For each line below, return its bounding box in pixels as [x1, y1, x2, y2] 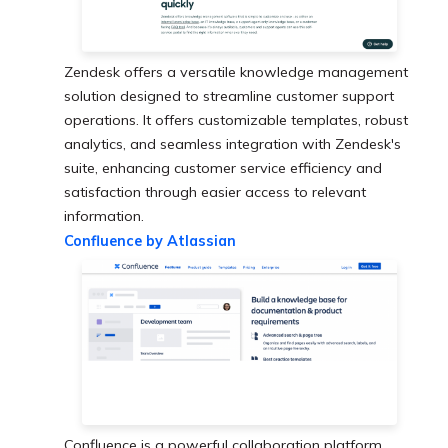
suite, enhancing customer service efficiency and [64, 159, 382, 177]
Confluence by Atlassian [64, 232, 236, 250]
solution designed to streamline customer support [64, 87, 394, 105]
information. [64, 207, 144, 225]
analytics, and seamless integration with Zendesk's [64, 135, 401, 153]
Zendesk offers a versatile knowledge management [64, 63, 408, 81]
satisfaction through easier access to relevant [64, 183, 366, 201]
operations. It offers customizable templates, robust [64, 111, 408, 129]
